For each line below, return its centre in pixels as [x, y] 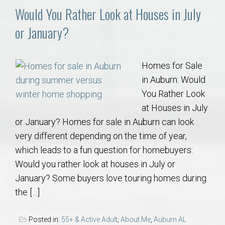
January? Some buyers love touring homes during [111, 178]
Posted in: [44, 219]
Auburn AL [170, 219]
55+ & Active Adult [89, 219]
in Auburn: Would [174, 79]
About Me [136, 219]
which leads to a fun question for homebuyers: [104, 150]
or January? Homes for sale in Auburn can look [104, 122]
